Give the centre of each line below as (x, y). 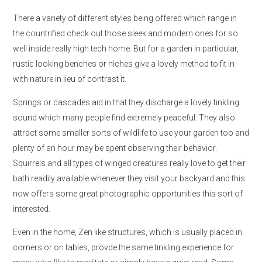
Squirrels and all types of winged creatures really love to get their (129, 163)
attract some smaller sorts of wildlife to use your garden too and (131, 133)
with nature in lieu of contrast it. (70, 79)
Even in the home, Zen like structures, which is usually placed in (127, 232)
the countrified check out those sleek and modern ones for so (125, 33)
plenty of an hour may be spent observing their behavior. (115, 148)
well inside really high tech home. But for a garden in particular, (126, 49)
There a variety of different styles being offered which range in (125, 18)
